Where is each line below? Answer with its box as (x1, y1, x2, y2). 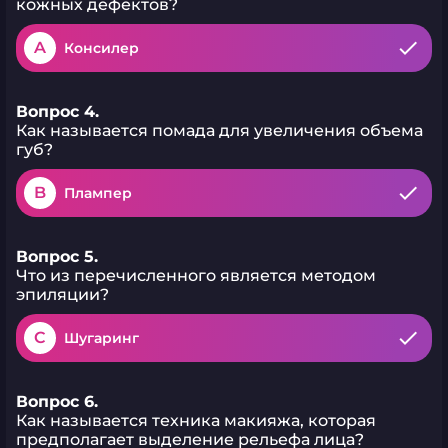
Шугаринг (64, 329, 139, 347)
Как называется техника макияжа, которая (16, 411, 376, 430)
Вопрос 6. (16, 392, 98, 411)
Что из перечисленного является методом (16, 266, 376, 285)
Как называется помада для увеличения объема (16, 121, 423, 140)
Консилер (64, 39, 139, 57)
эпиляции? (16, 285, 109, 304)
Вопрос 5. (16, 247, 98, 266)
